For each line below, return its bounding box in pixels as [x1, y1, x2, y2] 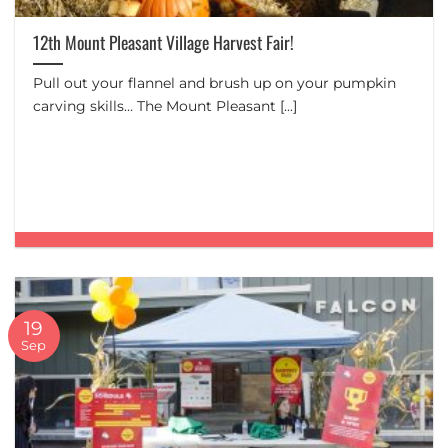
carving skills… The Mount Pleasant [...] [33, 97, 298, 116]
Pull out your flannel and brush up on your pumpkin [33, 74, 397, 93]
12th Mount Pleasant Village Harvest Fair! [33, 29, 295, 56]
